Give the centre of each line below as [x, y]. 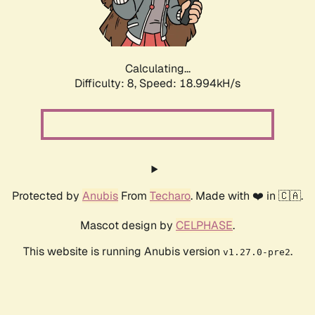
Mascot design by [128, 226]
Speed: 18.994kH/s [190, 84]
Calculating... [157, 69]
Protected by [47, 196]
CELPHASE [204, 226]
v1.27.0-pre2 [256, 252]
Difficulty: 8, [107, 84]
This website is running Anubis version [123, 252]
